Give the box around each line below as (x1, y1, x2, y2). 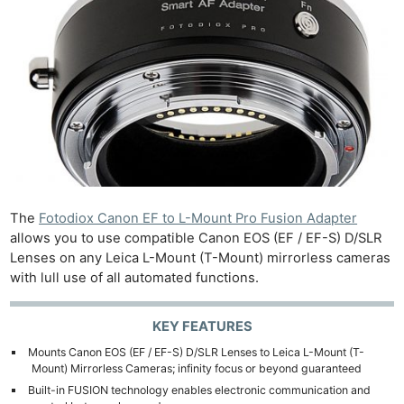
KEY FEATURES (151, 318, 252, 335)
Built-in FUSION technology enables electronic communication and (27, 382, 371, 397)
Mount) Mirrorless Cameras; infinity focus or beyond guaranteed (31, 362, 362, 376)
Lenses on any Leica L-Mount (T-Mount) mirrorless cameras (10, 250, 391, 267)
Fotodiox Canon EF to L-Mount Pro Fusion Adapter (39, 210, 358, 227)
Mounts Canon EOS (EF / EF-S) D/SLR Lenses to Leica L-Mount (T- (27, 345, 364, 360)
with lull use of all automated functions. (10, 270, 260, 287)
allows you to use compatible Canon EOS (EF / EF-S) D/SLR (10, 230, 382, 247)
